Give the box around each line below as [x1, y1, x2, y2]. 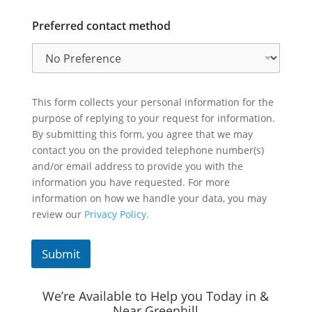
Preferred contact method [31, 18, 171, 34]
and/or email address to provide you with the [31, 159, 243, 173]
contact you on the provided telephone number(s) [31, 143, 264, 157]
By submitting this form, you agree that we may [31, 127, 253, 141]
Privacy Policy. [84, 208, 149, 221]
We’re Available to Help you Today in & [42, 288, 270, 305]
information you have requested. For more [31, 175, 230, 189]
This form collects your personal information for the [31, 95, 274, 109]
